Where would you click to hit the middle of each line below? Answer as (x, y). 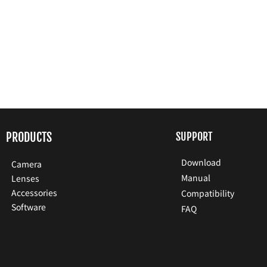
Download (201, 162)
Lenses (25, 178)
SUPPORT (194, 137)
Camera (27, 164)
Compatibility (208, 193)
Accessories (34, 193)
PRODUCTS (29, 138)
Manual (196, 178)
